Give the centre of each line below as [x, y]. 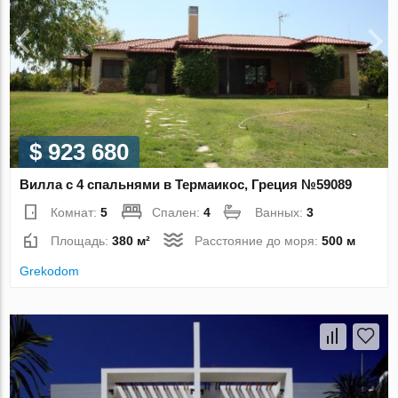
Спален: [178, 213]
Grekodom [50, 271]
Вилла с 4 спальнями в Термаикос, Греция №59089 [186, 185]
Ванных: [281, 213]
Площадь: [82, 241]
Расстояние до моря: [259, 241]
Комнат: [76, 213]
